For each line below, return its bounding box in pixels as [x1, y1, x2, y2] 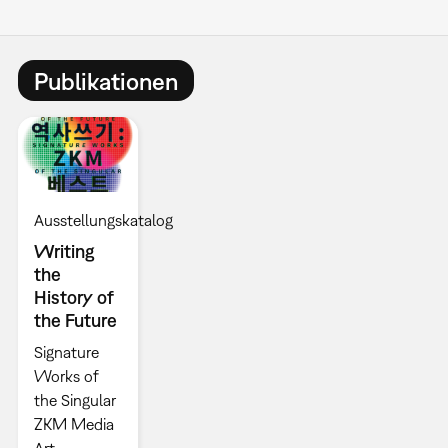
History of [33, 287, 114, 309]
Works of [33, 367, 99, 386]
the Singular [33, 391, 116, 410]
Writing [33, 241, 95, 263]
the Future [33, 310, 117, 332]
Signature [33, 343, 99, 362]
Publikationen [33, 66, 178, 95]
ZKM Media [33, 415, 114, 434]
